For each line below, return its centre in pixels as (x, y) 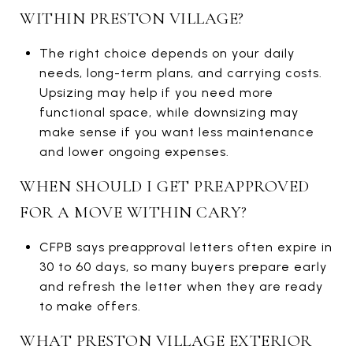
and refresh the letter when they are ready (181, 286)
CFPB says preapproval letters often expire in (186, 247)
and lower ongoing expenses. (134, 151)
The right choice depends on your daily (167, 53)
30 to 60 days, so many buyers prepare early (183, 266)
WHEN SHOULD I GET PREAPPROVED (165, 186)
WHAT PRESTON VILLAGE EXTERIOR (166, 340)
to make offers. (90, 306)
